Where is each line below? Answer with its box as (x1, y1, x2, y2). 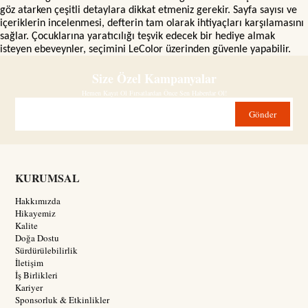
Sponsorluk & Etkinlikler (15, 293, 110, 306)
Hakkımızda (15, 194, 61, 207)
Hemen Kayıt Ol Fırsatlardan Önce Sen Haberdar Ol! (81, 87, 227, 98)
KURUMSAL (15, 169, 80, 186)
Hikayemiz (15, 206, 56, 219)
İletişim (15, 256, 44, 269)
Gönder (248, 107, 276, 120)
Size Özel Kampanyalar (91, 69, 217, 87)
